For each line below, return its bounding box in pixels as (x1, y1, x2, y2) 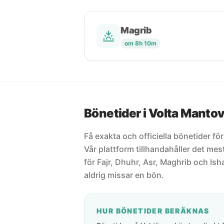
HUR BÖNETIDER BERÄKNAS (96, 206, 209, 215)
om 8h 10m (124, 39, 156, 47)
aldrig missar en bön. (84, 170, 164, 180)
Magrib (120, 25, 152, 35)
